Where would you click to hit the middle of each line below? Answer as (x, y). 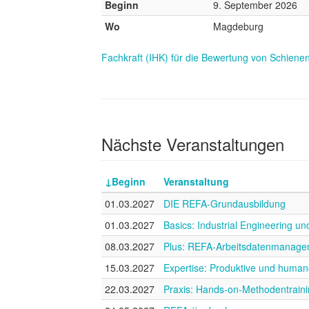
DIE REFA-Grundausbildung (225, 203)
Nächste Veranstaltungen (193, 143)
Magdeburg (238, 27)
